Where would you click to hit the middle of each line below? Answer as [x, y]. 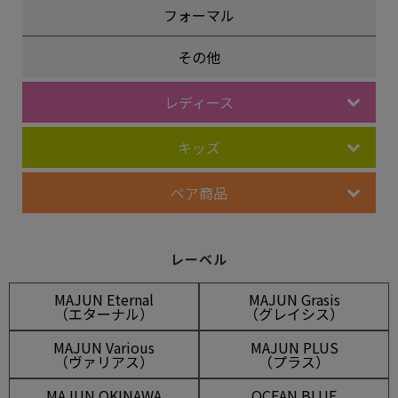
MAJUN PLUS [294, 348]
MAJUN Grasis [294, 300]
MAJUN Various [104, 348]
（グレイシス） [294, 314]
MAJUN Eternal [104, 300]
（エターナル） [104, 314]
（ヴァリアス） [104, 362]
